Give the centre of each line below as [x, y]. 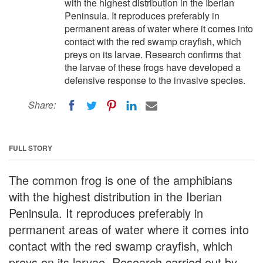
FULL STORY [31, 148]
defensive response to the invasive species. [155, 80]
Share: [42, 105]
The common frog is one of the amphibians [121, 180]
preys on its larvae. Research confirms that [153, 54]
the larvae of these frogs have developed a [153, 67]
